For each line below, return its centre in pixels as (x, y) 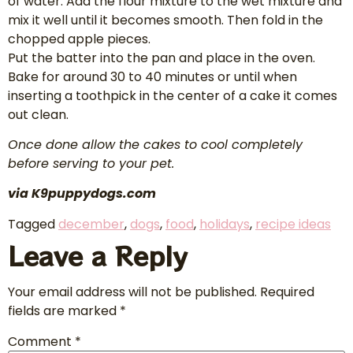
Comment (41, 341)
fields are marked (64, 310)
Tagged (33, 224)
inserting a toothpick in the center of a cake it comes (173, 95)
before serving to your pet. (91, 164)
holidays (225, 224)
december (91, 224)
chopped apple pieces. (79, 39)
